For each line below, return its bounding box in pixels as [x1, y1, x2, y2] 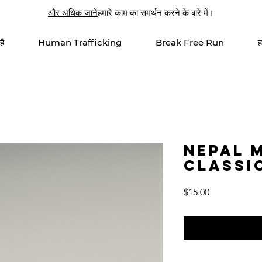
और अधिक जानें [48, 7, 98, 18]
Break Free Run [156, 37, 224, 48]
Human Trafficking [38, 37, 122, 48]
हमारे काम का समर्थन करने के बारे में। [98, 7, 214, 18]
